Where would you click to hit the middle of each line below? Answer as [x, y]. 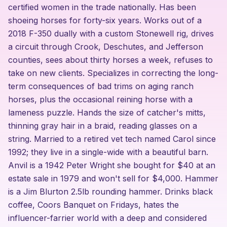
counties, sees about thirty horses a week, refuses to [110, 60]
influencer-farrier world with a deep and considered [107, 218]
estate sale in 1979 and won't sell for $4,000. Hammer [113, 178]
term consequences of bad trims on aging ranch [101, 86]
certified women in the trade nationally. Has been [102, 7]
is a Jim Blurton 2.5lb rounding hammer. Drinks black [110, 192]
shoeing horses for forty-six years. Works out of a [105, 20]
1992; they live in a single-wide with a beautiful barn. [108, 152]
